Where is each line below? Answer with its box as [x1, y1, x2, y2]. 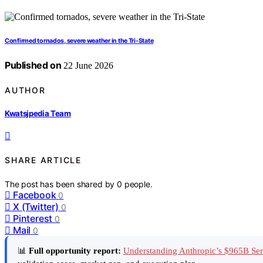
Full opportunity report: [29, 245, 121, 255]
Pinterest [13, 212, 53, 224]
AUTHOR [5, 85, 46, 95]
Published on [5, 59, 62, 72]
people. [124, 178, 153, 189]
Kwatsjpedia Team [5, 108, 71, 118]
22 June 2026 [61, 60, 114, 71]
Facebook [13, 188, 56, 201]
